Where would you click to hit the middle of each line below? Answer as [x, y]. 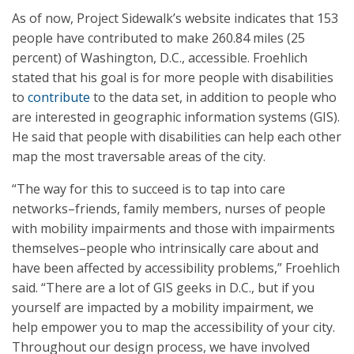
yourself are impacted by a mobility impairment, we [163, 307]
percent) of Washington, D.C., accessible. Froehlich [160, 58]
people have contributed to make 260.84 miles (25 [158, 38]
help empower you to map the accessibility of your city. [173, 327]
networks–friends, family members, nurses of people [169, 209]
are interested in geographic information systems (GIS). [176, 117]
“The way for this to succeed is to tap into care [149, 189]
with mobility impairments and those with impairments [173, 228]
